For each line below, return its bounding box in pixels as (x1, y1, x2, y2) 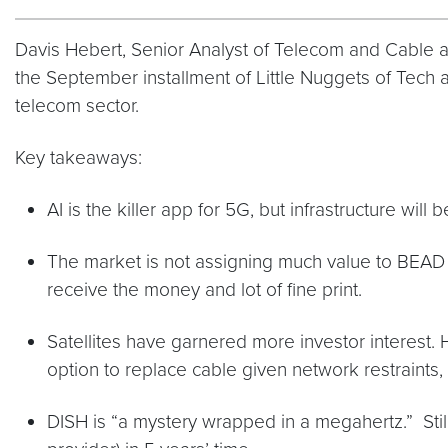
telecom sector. (15, 94, 144, 117)
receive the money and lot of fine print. (47, 278, 362, 301)
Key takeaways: (15, 146, 152, 169)
